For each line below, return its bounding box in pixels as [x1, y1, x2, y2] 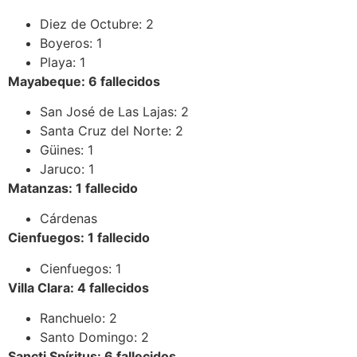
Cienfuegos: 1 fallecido [8, 229, 150, 246]
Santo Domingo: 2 [40, 329, 149, 346]
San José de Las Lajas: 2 [40, 104, 189, 120]
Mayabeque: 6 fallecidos [8, 73, 160, 89]
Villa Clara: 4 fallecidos [8, 279, 149, 296]
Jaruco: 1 [40, 161, 94, 178]
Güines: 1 [40, 142, 93, 159]
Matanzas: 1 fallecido [8, 180, 138, 197]
